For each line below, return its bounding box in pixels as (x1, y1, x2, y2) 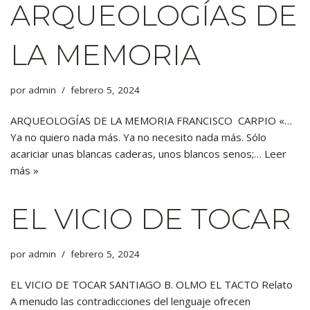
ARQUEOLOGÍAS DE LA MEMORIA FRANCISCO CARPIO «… (10, 113, 292, 127)
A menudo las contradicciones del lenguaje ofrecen (10, 294, 250, 308)
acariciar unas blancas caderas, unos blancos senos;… (10, 147, 264, 161)
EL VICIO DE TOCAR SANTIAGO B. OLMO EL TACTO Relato (10, 277, 293, 291)
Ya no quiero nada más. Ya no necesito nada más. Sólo (10, 130, 266, 144)
